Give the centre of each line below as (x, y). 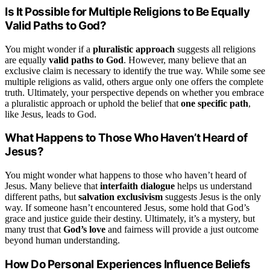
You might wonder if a (49, 49)
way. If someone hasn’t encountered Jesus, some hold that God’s (127, 208)
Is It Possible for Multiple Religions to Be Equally (127, 11)
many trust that (34, 230)
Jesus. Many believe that (52, 186)
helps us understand (213, 186)
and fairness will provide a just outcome (182, 230)
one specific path (215, 103)
